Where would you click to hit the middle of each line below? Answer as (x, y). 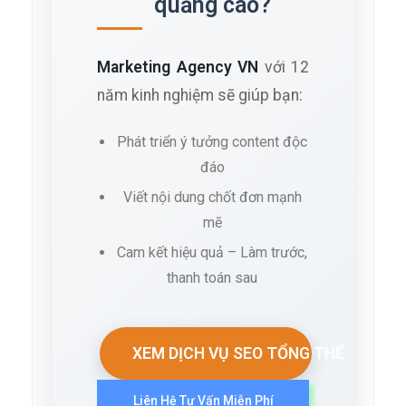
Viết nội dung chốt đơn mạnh (212, 197)
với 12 (284, 67)
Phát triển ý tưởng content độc (212, 141)
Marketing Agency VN (178, 67)
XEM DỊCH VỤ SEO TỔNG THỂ (238, 353)
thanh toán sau (212, 277)
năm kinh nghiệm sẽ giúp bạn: (200, 95)
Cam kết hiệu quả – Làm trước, (212, 252)
